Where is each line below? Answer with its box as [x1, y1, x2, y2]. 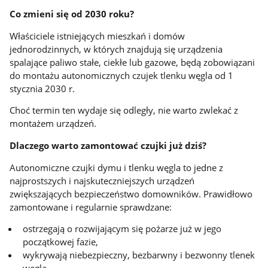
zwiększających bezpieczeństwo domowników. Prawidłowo [10, 187, 253, 200]
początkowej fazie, [23, 236, 99, 248]
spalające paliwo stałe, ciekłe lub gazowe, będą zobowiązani [10, 56, 255, 68]
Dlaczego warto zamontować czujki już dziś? [10, 139, 207, 151]
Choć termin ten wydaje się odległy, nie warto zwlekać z [10, 104, 239, 117]
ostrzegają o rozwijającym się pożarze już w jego [23, 223, 222, 235]
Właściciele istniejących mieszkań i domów [10, 29, 185, 42]
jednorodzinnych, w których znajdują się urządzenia [10, 42, 223, 55]
